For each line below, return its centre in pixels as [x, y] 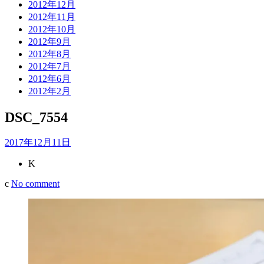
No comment [35, 184]
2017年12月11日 [38, 143]
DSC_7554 [36, 117]
